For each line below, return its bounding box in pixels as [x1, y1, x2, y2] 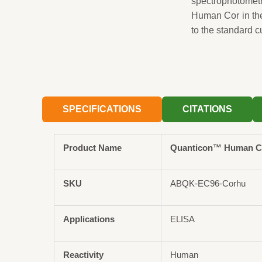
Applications [63, 213, 115, 224]
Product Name [63, 142, 122, 153]
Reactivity [63, 249, 104, 260]
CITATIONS [182, 104, 233, 114]
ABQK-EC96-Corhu [170, 178, 246, 188]
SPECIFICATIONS [63, 104, 142, 114]
